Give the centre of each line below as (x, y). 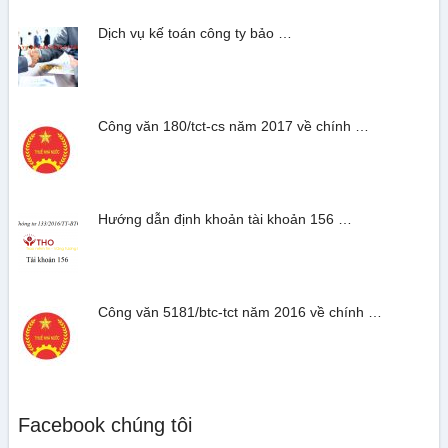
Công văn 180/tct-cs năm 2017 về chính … (233, 126)
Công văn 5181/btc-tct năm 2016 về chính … (239, 312)
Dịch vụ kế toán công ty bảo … (194, 33)
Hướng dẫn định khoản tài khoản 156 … (224, 219)
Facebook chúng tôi (104, 425)
